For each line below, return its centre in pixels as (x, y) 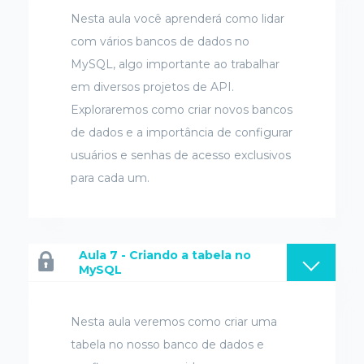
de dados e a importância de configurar (182, 133)
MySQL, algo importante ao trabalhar (175, 65)
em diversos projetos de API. (152, 87)
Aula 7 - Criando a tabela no (165, 256)
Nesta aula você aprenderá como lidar (178, 19)
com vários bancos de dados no (160, 42)
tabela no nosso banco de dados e (167, 345)
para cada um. (110, 178)
